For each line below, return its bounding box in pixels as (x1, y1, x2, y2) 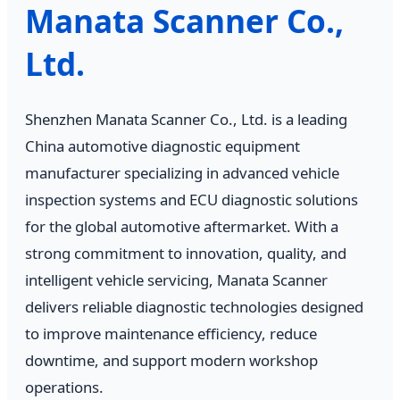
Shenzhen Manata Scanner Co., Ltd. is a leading (25, 108, 347, 129)
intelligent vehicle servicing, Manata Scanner (25, 269, 328, 290)
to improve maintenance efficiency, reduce (25, 322, 317, 344)
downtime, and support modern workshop (25, 349, 318, 371)
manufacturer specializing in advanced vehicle (25, 162, 339, 183)
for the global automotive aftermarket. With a (25, 215, 338, 237)
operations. (25, 376, 104, 397)
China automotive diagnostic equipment (25, 135, 300, 156)
